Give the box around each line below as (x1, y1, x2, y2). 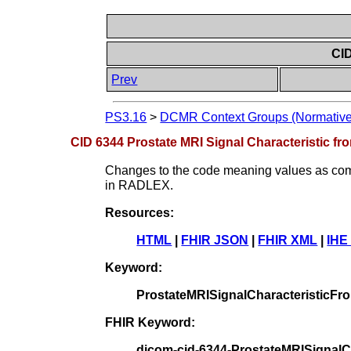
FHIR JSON (181, 233, 249, 247)
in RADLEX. (105, 178, 174, 192)
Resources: (105, 205, 175, 219)
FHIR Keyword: (105, 315, 196, 329)
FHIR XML (258, 233, 318, 247)
